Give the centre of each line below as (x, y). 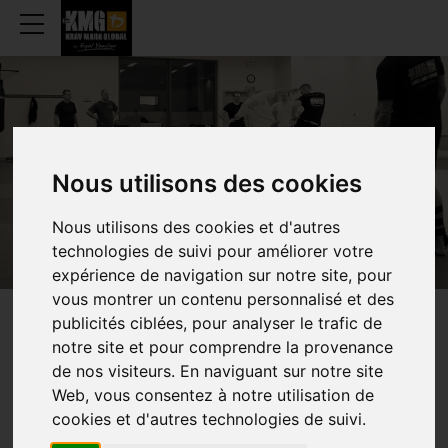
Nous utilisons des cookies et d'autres (196, 226)
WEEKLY (72, 347)
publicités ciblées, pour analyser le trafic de (217, 322)
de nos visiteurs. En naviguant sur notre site (218, 370)
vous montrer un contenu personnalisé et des (223, 298)
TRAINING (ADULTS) (106, 432)
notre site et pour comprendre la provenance (223, 346)
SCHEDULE (195, 347)
